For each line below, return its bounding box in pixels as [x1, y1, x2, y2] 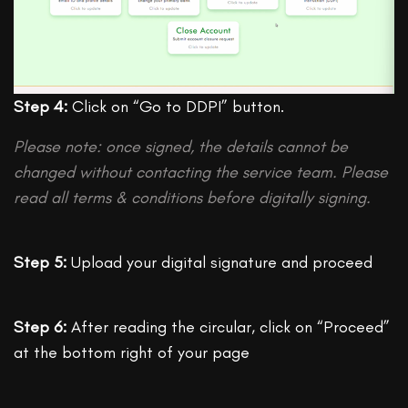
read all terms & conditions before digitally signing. [14, 187, 372, 208]
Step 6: [14, 316, 67, 337]
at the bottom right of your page [14, 342, 250, 362]
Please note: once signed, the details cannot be [14, 136, 349, 157]
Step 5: [14, 251, 67, 272]
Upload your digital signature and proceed [66, 251, 373, 272]
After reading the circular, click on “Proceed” [66, 316, 391, 337]
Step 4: [14, 96, 68, 117]
